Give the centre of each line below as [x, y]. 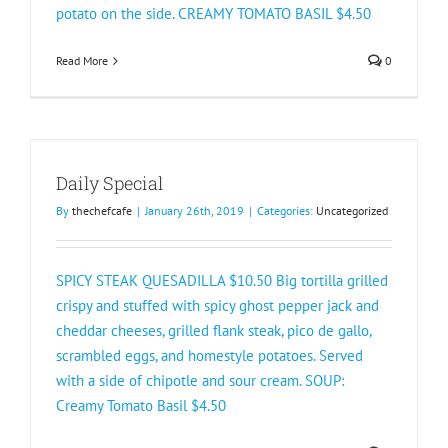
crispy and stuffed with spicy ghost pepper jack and [217, 305]
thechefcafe [102, 210]
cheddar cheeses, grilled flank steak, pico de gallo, [213, 330]
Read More [82, 60]
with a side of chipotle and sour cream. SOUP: [200, 380]
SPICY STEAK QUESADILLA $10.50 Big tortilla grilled [222, 280]
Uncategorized [352, 210]
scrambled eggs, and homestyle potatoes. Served [209, 355]
